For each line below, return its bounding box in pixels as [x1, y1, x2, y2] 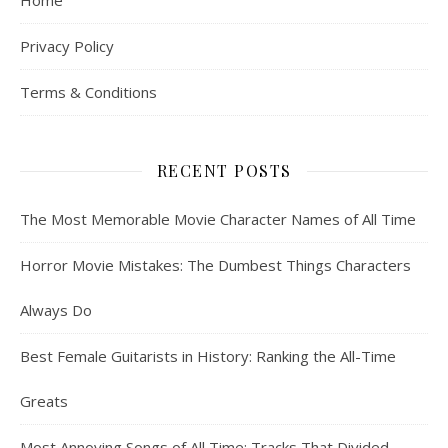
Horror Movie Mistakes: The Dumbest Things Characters [20, 255, 411, 276]
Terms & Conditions [20, 82, 157, 103]
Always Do [20, 300, 92, 321]
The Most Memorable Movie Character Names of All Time [20, 209, 416, 230]
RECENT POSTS [156, 160, 292, 182]
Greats [20, 391, 68, 412]
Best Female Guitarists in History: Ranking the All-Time [20, 346, 396, 367]
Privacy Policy [20, 36, 114, 57]
